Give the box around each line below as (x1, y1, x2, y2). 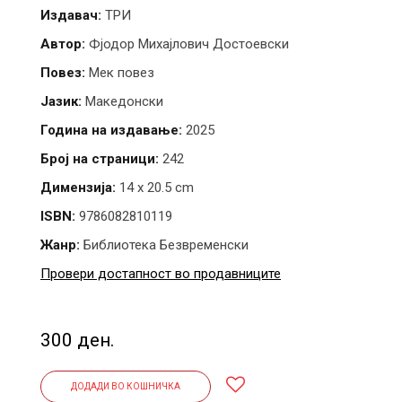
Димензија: (40, 179, 116, 196)
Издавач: (40, 6, 101, 23)
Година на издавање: (40, 121, 182, 138)
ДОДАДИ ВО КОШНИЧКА (71, 380, 180, 391)
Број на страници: (40, 150, 159, 167)
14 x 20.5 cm (116, 179, 194, 196)
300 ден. (40, 328, 115, 351)
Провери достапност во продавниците (40, 265, 281, 282)
